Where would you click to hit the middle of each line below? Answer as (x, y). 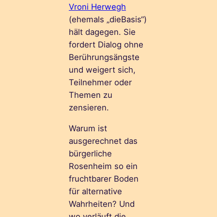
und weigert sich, (102, 70)
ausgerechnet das (103, 141)
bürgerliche (91, 153)
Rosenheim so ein (103, 166)
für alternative (96, 191)
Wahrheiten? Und (102, 204)
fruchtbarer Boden (104, 178)
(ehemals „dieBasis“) (108, 19)
